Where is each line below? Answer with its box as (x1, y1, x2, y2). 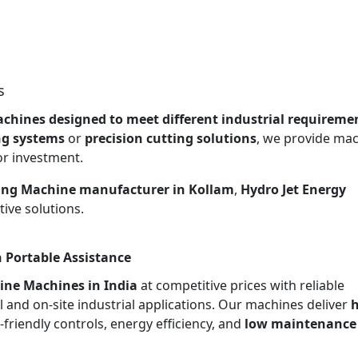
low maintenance (245, 314, 356, 332)
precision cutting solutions (85, 129, 257, 147)
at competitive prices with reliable (137, 276, 344, 294)
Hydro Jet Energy (241, 180, 346, 198)
